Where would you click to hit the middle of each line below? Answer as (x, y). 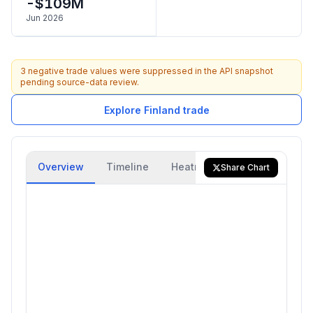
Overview (61, 167)
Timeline (128, 167)
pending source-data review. (80, 82)
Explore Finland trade (156, 110)
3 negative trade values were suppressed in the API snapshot (147, 71)
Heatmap (193, 167)
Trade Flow (265, 167)
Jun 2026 (45, 18)
